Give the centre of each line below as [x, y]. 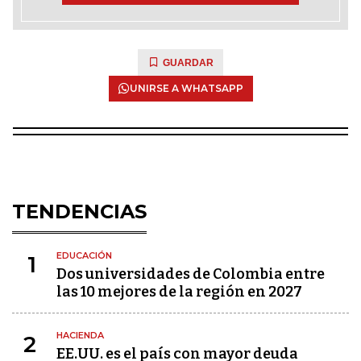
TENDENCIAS [79, 212]
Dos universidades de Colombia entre [191, 274]
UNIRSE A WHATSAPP [186, 88]
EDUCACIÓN [84, 255]
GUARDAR [188, 63]
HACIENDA [80, 335]
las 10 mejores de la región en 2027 [179, 292]
